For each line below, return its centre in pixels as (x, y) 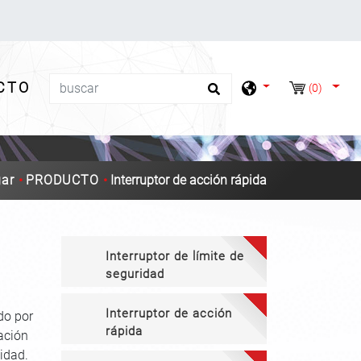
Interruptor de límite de (175, 256)
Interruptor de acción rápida (189, 180)
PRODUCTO (62, 180)
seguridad (135, 274)
